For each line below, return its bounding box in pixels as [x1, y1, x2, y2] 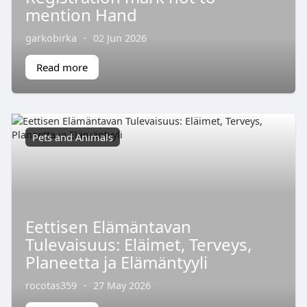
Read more [36, 60, 88, 74]
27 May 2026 [93, 278, 151, 293]
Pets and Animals [32, 130, 113, 144]
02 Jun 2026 [93, 30, 147, 45]
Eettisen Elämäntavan [25, 215, 191, 238]
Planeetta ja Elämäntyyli [25, 251, 208, 274]
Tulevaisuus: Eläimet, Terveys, [25, 233, 251, 256]
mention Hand [25, 3, 137, 26]
